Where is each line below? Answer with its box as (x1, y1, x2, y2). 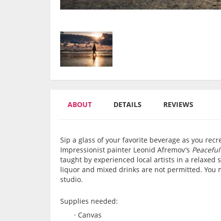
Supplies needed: (60, 196, 118, 206)
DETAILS (113, 100, 142, 110)
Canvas (78, 210, 102, 220)
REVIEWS (163, 100, 193, 110)
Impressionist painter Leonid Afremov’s (60, 145, 192, 155)
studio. (60, 175, 83, 184)
